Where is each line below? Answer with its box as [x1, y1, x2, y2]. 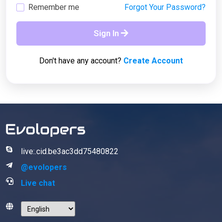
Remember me [28, 2, 79, 12]
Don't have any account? [39, 56, 123, 65]
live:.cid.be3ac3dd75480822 [21, 147, 118, 156]
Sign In [94, 28, 121, 38]
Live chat [21, 178, 55, 188]
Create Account [123, 56, 183, 65]
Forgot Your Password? [124, 2, 206, 12]
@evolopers [21, 163, 67, 172]
